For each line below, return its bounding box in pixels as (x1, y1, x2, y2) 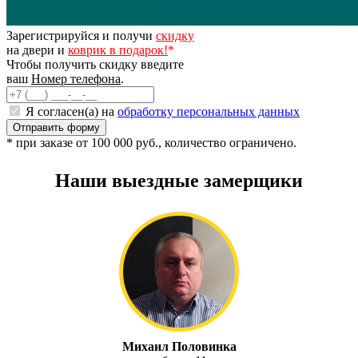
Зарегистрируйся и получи (6, 28, 156, 42)
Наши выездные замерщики (55, 169, 303, 191)
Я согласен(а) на (22, 104, 117, 118)
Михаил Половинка (121, 339, 237, 353)
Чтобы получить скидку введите (6, 57, 184, 71)
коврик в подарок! (68, 42, 168, 57)
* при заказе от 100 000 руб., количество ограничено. (6, 135, 296, 149)
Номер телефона (31, 71, 121, 86)
